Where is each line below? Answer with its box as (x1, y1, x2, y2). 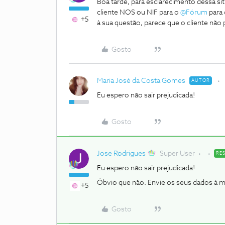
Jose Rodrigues (97, 150, 146, 157)
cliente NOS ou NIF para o (97, 9, 180, 16)
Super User (160, 150, 195, 157)
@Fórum (180, 9, 207, 16)
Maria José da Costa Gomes (97, 77, 185, 84)
